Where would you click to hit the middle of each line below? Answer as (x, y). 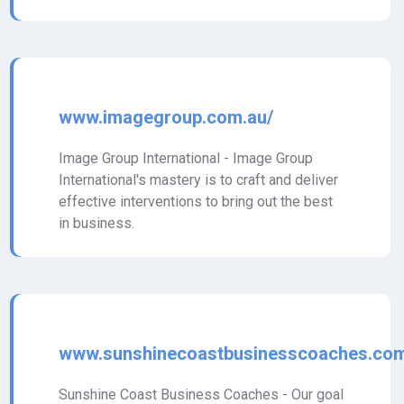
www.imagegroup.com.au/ (166, 117)
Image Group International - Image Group (186, 158)
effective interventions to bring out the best (196, 202)
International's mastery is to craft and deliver (198, 180)
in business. (96, 223)
